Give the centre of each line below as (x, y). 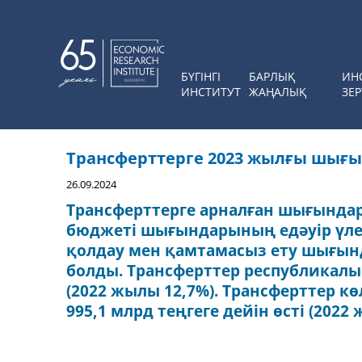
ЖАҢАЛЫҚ (278, 92)
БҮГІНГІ (201, 76)
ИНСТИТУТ (211, 92)
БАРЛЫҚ (272, 76)
